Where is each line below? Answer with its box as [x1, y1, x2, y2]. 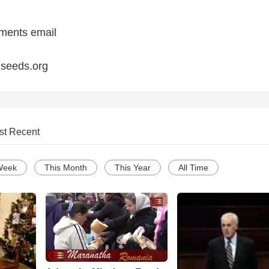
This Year [115, 163, 151, 173]
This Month [44, 163, 87, 173]
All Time [178, 163, 208, 173]
